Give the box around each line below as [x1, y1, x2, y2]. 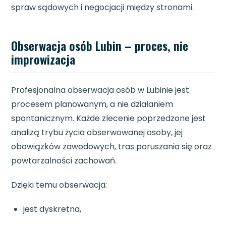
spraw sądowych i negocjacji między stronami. [11, 2, 194, 14]
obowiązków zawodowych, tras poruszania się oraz [11, 141, 212, 153]
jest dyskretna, [23, 203, 82, 215]
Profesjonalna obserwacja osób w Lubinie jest [11, 84, 190, 96]
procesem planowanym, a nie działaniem [11, 98, 174, 110]
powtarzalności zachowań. [11, 155, 117, 167]
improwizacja [11, 50, 76, 69]
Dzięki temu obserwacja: [11, 179, 107, 191]
